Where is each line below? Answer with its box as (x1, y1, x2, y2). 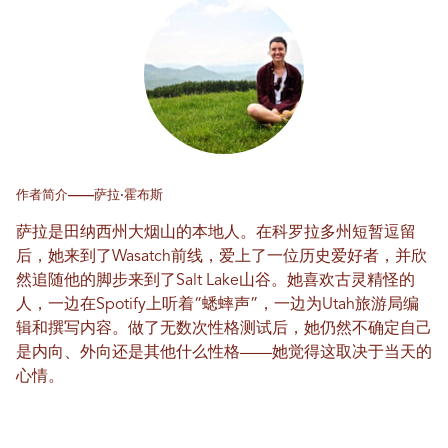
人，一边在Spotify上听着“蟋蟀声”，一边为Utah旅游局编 (16, 297, 419, 314)
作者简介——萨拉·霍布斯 (16, 189, 163, 203)
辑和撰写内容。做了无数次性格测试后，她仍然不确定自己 (16, 321, 432, 338)
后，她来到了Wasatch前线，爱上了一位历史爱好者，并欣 (16, 249, 427, 266)
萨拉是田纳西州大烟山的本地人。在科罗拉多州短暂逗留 (16, 225, 416, 242)
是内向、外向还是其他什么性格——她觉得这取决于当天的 (16, 345, 432, 362)
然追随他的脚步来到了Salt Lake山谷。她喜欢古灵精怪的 (16, 273, 415, 290)
